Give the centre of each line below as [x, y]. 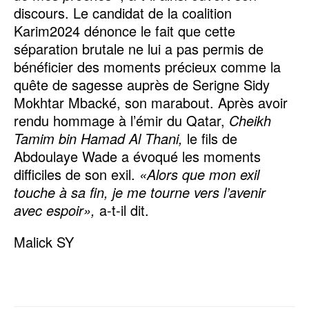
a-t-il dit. [122, 210]
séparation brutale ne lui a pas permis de [139, 48]
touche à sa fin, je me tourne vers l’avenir [140, 192]
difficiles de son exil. [77, 174]
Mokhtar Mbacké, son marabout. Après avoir [151, 102]
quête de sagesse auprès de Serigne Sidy [142, 84]
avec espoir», [54, 210]
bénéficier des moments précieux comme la [147, 66]
